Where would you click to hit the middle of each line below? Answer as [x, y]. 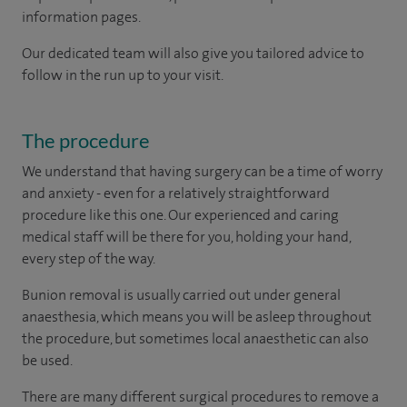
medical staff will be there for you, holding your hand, [186, 236]
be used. [47, 360]
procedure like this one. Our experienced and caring [180, 214]
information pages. [81, 16]
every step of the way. [89, 258]
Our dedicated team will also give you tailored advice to [193, 53]
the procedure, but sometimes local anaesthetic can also [195, 338]
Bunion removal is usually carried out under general [181, 294]
